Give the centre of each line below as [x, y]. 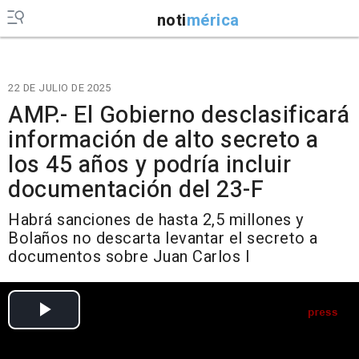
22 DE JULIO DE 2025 [60, 88]
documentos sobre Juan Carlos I [129, 257]
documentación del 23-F [136, 190]
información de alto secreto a [163, 140]
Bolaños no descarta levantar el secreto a [163, 238]
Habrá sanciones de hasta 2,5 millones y [156, 220]
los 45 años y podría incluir [149, 165]
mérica [213, 20]
